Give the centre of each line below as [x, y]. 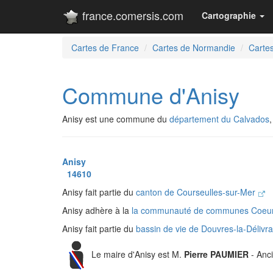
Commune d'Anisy [151, 95]
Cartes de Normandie [194, 48]
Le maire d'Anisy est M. [138, 254]
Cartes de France [105, 48]
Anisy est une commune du [116, 119]
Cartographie [229, 15]
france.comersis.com [131, 15]
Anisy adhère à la [97, 210]
